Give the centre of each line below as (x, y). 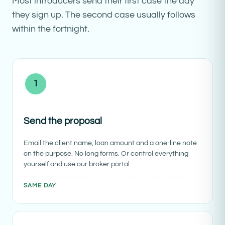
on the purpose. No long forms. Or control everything (106, 153)
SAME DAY (40, 185)
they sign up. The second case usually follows (104, 15)
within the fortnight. (51, 29)
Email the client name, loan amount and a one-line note (110, 143)
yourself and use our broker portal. (77, 164)
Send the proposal (63, 122)
